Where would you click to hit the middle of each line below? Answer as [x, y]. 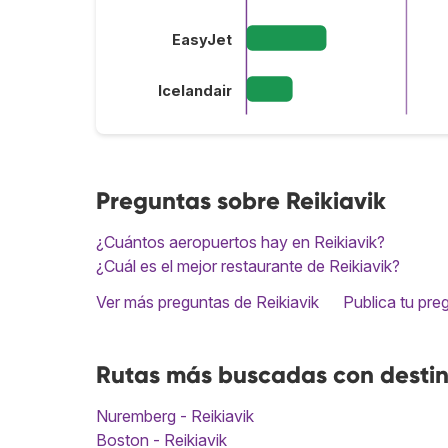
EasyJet [201, 40]
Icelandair [194, 91]
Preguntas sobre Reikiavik [241, 200]
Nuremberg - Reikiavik [175, 415]
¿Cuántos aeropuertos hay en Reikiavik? [240, 241]
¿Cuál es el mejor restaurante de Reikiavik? [248, 265]
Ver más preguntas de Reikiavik [207, 301]
